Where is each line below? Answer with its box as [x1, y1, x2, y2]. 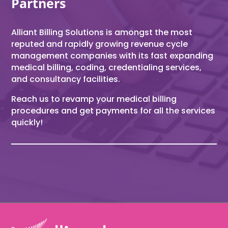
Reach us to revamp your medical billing [11, 93, 177, 105]
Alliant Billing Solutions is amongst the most [11, 26, 193, 38]
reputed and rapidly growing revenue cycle [11, 38, 188, 50]
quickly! [11, 116, 43, 128]
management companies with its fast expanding [11, 49, 214, 62]
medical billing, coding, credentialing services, [11, 61, 202, 73]
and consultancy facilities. [11, 73, 121, 85]
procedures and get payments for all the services [11, 104, 216, 117]
